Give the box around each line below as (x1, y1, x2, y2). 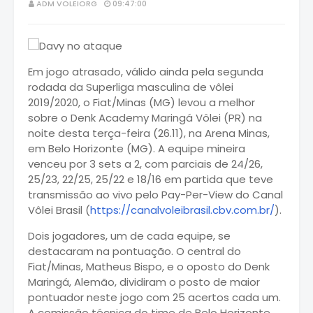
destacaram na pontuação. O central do (28, 243, 241, 259)
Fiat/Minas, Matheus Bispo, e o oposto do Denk (28, 259, 270, 274)
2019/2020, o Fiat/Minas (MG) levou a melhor (28, 94, 255, 110)
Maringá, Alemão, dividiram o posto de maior (28, 274, 260, 289)
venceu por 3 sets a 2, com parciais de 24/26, (28, 156, 263, 171)
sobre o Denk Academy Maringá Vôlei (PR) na (28, 110, 262, 125)
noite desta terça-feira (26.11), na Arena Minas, (28, 125, 270, 140)
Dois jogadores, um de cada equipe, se (28, 228, 231, 243)
